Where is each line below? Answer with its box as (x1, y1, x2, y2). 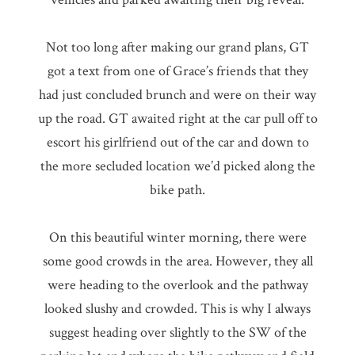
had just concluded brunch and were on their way (39, 86, 316, 105)
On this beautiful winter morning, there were (48, 228, 307, 247)
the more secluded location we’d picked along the (40, 157, 315, 176)
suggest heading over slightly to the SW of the (48, 323, 307, 342)
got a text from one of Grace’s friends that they (47, 62, 308, 81)
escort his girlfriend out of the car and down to (46, 133, 309, 152)
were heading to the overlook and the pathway (47, 276, 308, 295)
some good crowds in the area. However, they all (42, 252, 313, 271)
